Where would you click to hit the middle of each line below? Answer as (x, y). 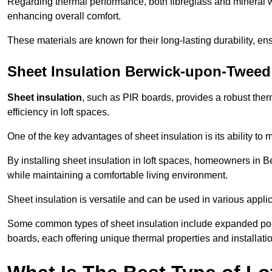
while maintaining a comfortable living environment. (117, 175)
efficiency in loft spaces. (58, 112)
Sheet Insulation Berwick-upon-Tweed (139, 72)
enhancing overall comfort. (64, 16)
